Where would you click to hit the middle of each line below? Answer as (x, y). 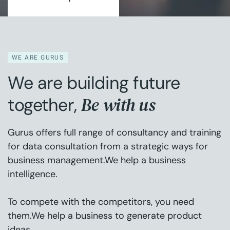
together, (44, 105)
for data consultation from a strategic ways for (108, 146)
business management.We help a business (97, 160)
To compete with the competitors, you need (101, 202)
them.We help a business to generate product (105, 216)
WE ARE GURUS (38, 57)
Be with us (118, 105)
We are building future (94, 83)
